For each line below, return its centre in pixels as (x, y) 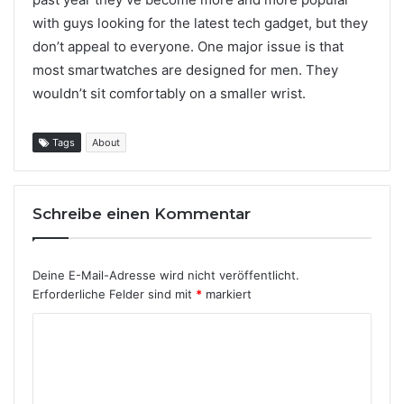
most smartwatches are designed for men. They (185, 70)
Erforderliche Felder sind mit (114, 294)
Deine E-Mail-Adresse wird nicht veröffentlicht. (166, 275)
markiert (227, 294)
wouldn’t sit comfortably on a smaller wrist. (169, 94)
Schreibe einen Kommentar (142, 214)
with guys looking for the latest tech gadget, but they (200, 23)
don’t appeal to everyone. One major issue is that (188, 47)
